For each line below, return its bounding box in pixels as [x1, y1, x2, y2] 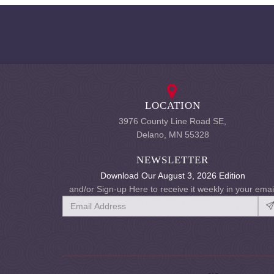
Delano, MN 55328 [136, 130, 209, 139]
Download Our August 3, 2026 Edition [100, 171, 245, 180]
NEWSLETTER [136, 154, 209, 166]
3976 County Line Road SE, [119, 116, 226, 126]
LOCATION [144, 100, 201, 111]
